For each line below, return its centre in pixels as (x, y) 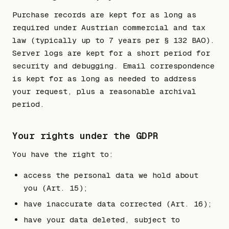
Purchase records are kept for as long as (104, 14)
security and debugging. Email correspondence (113, 65)
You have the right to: (63, 154)
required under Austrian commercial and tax (109, 27)
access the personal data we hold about (111, 175)
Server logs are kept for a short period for (111, 53)
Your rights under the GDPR (85, 135)
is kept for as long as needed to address (104, 78)
